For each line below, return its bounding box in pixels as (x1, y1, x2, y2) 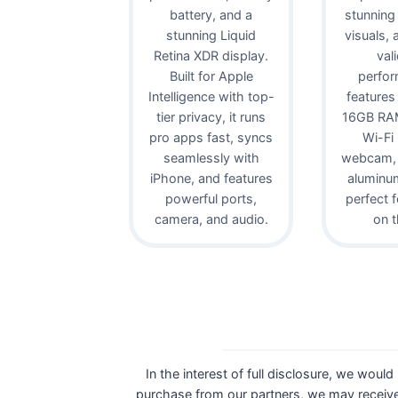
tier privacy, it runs (156, 108, 267, 124)
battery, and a (170, 6, 253, 22)
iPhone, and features (149, 170, 273, 186)
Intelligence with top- (147, 88, 275, 104)
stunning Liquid (166, 27, 257, 43)
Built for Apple (169, 68, 253, 84)
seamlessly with (163, 149, 259, 165)
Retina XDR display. (154, 47, 269, 63)
